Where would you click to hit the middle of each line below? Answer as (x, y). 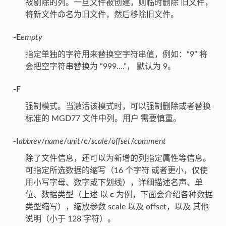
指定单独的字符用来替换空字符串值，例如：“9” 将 (116, 55)
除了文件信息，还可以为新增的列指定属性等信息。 (118, 159)
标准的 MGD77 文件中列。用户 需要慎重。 (103, 119)
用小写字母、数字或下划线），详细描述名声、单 (114, 183)
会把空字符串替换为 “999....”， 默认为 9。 (100, 67)
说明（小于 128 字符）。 (70, 219)
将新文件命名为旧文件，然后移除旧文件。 (102, 15)
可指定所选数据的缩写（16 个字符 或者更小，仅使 (116, 171)
